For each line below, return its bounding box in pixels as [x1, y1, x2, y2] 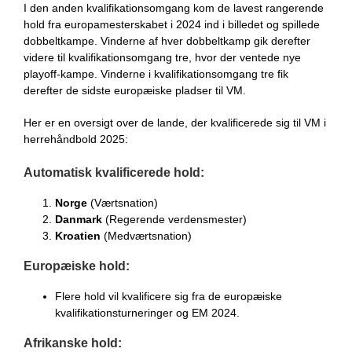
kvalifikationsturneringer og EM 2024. [55, 306, 240, 319]
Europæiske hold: [24, 258, 130, 273]
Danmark [55, 212, 102, 225]
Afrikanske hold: [24, 335, 122, 350]
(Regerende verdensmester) [102, 212, 247, 225]
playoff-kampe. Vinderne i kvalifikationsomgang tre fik [24, 67, 288, 80]
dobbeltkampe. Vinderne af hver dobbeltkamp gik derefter [24, 34, 310, 47]
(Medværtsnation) [101, 229, 192, 242]
